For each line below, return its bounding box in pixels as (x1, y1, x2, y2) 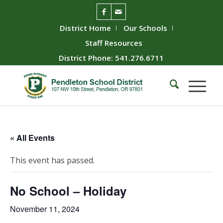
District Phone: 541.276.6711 (59, 53, 164, 63)
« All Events (10, 131, 55, 143)
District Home (60, 23, 111, 33)
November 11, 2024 (10, 203, 80, 215)
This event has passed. (10, 154, 95, 166)
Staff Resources (85, 38, 143, 48)
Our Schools (123, 23, 168, 33)
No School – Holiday (10, 182, 126, 199)
